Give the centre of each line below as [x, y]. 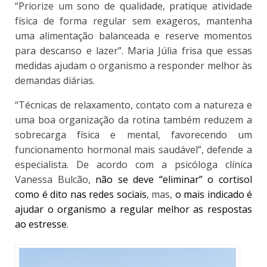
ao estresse [41, 224]
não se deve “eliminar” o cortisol [174, 180]
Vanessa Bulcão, [55, 180]
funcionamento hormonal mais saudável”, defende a [133, 150]
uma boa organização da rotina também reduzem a [133, 120]
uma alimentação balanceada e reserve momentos [133, 36]
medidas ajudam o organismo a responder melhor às [133, 66]
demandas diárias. [55, 81]
